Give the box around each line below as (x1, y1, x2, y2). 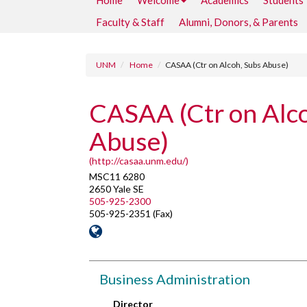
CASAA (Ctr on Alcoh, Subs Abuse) (165, 60, 288, 70)
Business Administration (99, 271, 250, 287)
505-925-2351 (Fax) (89, 208, 173, 219)
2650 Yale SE (89, 183, 144, 195)
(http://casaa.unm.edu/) (89, 155, 188, 167)
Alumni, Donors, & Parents (179, 16, 298, 28)
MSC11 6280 (89, 171, 145, 182)
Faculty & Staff (96, 16, 164, 28)
